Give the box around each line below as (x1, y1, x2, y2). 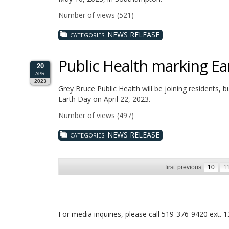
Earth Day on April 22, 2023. (58, 94, 150, 104)
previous (177, 163, 201, 171)
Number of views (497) (58, 110, 134, 120)
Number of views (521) (58, 10, 134, 20)
